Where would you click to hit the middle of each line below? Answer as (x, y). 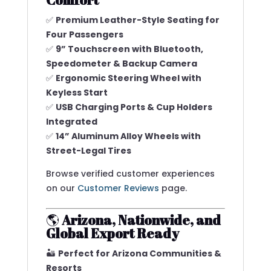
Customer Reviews (118, 188)
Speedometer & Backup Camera (121, 64)
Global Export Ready (112, 233)
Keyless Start (77, 93)
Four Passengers (84, 34)
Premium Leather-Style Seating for (137, 20)
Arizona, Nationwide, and (141, 220)
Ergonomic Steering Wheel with (128, 78)
